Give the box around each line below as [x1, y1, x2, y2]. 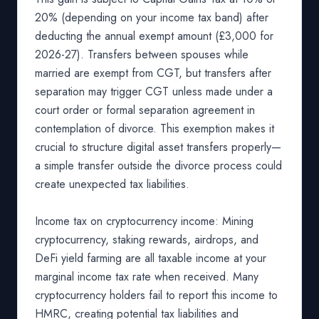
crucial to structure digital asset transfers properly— [35, 139, 281, 155]
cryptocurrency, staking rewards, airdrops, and [35, 231, 258, 248]
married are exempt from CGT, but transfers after [35, 65, 271, 81]
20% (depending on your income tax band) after [35, 9, 268, 26]
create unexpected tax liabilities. [35, 176, 189, 192]
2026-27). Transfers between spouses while [35, 46, 249, 63]
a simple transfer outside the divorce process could [35, 157, 282, 174]
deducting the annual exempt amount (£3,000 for [35, 28, 273, 44]
